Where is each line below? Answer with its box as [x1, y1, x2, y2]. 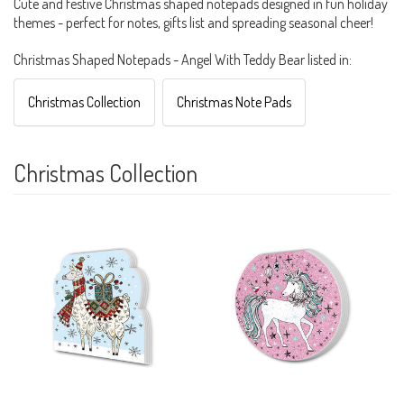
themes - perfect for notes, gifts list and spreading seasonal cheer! [14, 14, 373, 32]
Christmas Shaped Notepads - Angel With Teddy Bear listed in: [14, 50, 352, 69]
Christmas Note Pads [177, 93, 291, 112]
